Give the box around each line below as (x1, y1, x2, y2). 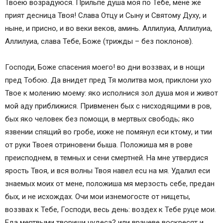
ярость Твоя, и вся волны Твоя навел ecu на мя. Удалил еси (5, 166, 210, 176)
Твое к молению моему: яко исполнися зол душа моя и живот (5, 89, 218, 98)
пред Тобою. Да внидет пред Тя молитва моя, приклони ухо (5, 76, 212, 85)
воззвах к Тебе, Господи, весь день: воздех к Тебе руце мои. (5, 205, 216, 215)
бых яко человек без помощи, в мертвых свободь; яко (5, 114, 194, 124)
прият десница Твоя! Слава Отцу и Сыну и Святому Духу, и (5, 11, 207, 20)
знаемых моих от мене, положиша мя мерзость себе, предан (5, 179, 215, 189)
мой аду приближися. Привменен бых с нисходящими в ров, (5, 102, 212, 111)
